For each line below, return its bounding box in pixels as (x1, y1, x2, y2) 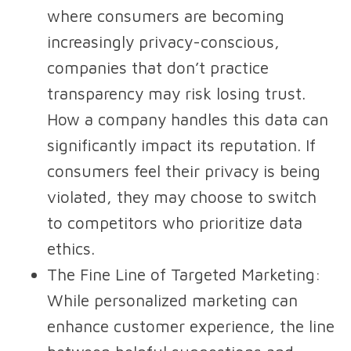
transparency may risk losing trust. (47, 84, 306, 103)
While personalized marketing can (47, 291, 298, 310)
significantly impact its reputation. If (47, 136, 316, 155)
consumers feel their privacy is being (47, 161, 320, 181)
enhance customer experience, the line (47, 317, 335, 336)
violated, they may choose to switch (47, 187, 317, 207)
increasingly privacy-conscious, (47, 32, 280, 52)
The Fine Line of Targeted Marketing (47, 265, 315, 284)
